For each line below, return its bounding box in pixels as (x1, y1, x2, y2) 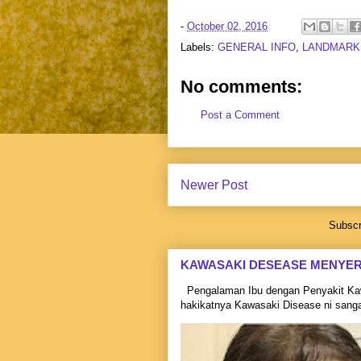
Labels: (180, 41, 218, 54)
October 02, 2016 (187, 19, 268, 32)
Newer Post (180, 177, 247, 192)
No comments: (180, 77, 302, 98)
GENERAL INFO (218, 41, 296, 54)
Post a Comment (201, 109, 280, 122)
